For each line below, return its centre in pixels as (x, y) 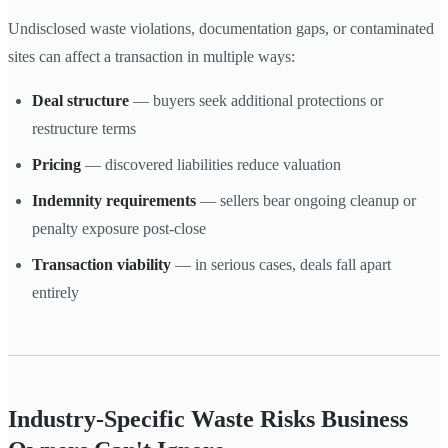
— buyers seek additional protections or (256, 100)
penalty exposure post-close (119, 228)
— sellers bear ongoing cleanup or (306, 200)
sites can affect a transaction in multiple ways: (151, 56)
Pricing (56, 164)
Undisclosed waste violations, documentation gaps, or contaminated (221, 28)
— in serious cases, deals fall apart (281, 264)
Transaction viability (101, 264)
